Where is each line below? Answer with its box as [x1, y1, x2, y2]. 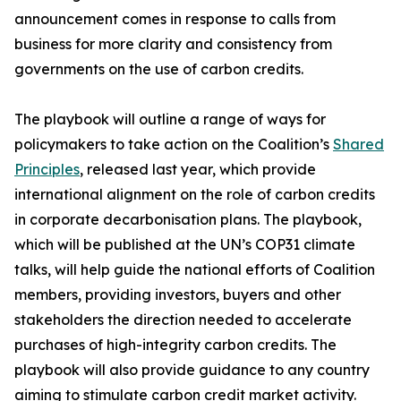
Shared [333, 135, 384, 153]
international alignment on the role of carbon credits [14, 185, 375, 203]
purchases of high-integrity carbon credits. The [14, 336, 337, 354]
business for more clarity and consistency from [14, 35, 332, 53]
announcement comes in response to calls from [14, 10, 336, 28]
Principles [14, 160, 80, 178]
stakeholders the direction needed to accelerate [14, 311, 352, 328]
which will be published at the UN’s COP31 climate [14, 235, 355, 253]
